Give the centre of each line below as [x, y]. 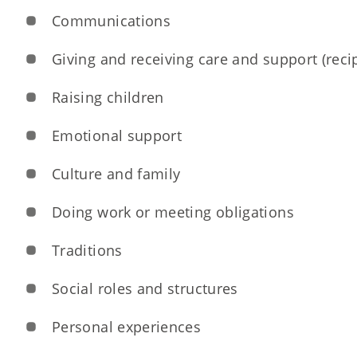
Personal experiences [127, 327]
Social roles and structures [145, 288]
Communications [112, 21]
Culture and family [116, 174]
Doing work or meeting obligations [173, 212]
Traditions [87, 250]
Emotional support [117, 135]
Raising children [108, 97]
